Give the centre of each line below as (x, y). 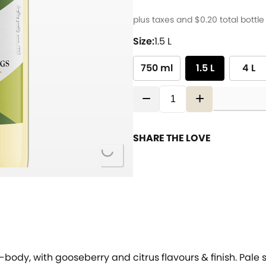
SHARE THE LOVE (172, 138)
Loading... (129, 151)
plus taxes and (164, 19)
